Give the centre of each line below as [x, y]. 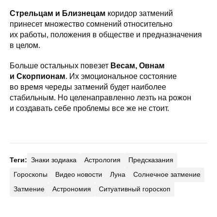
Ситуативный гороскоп [135, 189]
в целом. [25, 45]
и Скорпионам [38, 76]
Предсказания [151, 160]
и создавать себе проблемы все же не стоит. [89, 108]
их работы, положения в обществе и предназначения [106, 34]
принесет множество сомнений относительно [91, 24]
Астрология [102, 160]
